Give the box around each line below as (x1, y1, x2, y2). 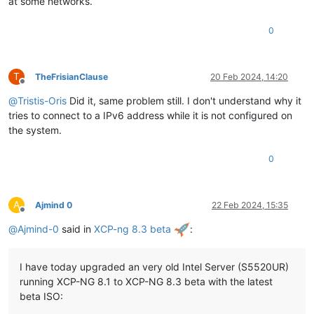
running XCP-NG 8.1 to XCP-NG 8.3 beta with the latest (20, 275, 273, 288)
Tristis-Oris (18, 94, 67, 107)
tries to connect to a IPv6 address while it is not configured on (8, 109, 292, 121)
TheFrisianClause (35, 71, 108, 82)
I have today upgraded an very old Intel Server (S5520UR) (20, 261, 289, 273)
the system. (8, 123, 62, 136)
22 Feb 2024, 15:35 (212, 199, 288, 210)
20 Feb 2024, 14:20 (210, 71, 288, 82)
